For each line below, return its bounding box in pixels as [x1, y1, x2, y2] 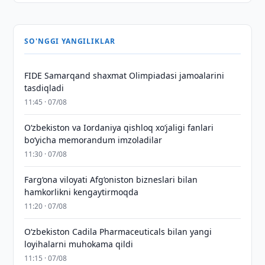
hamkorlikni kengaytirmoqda [24, 186, 139, 198]
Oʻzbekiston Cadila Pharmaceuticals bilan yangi [24, 226, 212, 237]
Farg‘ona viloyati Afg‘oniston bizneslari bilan [24, 174, 198, 185]
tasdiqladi [24, 82, 64, 93]
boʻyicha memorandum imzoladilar [24, 134, 163, 146]
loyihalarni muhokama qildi [24, 238, 134, 250]
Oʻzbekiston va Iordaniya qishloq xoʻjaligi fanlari [24, 122, 214, 133]
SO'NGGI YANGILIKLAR [24, 36, 115, 46]
